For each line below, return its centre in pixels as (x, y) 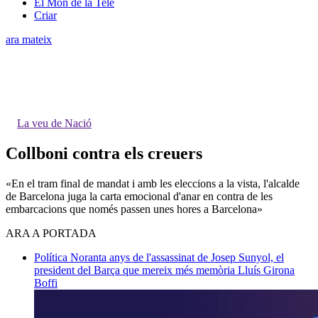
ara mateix (29, 39)
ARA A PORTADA (51, 233)
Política (52, 257)
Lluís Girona (266, 270)
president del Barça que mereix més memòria (136, 270)
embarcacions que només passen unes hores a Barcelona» (134, 209)
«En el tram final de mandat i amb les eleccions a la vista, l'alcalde (153, 183)
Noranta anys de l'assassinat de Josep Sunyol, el (177, 257)
